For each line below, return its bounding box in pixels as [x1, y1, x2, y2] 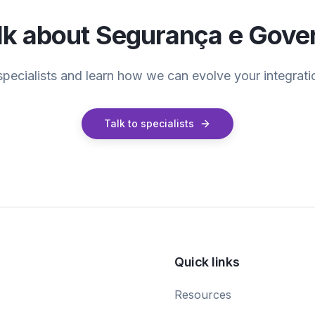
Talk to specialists [104, 117, 194, 129]
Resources [174, 288, 231, 302]
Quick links [174, 255, 240, 269]
